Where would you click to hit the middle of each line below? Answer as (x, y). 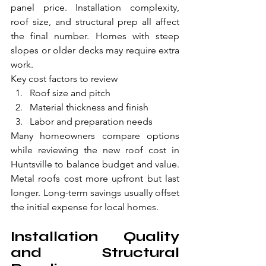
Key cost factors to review (64, 79)
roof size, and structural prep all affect (95, 22)
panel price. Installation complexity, (95, 8)
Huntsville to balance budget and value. (95, 164)
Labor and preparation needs (91, 122)
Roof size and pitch (70, 93)
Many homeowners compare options (95, 136)
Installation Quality (95, 237)
